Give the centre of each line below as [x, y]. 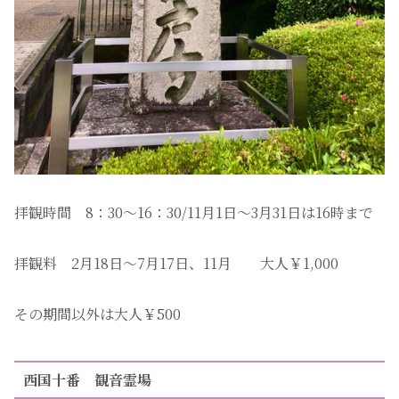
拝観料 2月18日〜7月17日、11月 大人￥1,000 [176, 263]
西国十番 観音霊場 [87, 379]
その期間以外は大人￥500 [98, 313]
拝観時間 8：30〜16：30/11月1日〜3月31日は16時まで [194, 213]
